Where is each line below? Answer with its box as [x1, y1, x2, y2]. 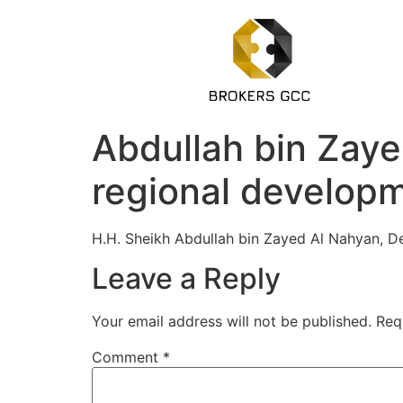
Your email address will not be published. [92, 312, 372, 331]
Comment [92, 348, 163, 367]
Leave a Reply [92, 261, 281, 297]
